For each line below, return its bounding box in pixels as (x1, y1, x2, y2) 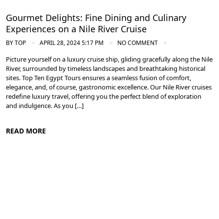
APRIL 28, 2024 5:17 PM (40, 39, 104, 47)
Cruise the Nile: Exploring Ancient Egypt (25, 173, 140, 182)
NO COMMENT (117, 39, 158, 47)
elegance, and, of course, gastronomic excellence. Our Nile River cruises (6, 83, 212, 92)
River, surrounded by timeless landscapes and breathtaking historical (6, 64, 205, 73)
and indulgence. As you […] (6, 101, 84, 110)
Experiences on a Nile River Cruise (6, 23, 147, 35)
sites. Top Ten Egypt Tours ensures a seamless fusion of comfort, (6, 73, 191, 83)
